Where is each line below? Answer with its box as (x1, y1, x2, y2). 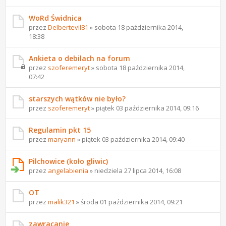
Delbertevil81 (48, 22, 89, 32)
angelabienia (48, 165, 89, 175)
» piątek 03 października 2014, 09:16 (90, 103, 199, 112)
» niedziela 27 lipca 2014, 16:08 (88, 165, 182, 175)
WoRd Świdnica (29, 13, 82, 23)
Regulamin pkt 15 (29, 125, 91, 135)
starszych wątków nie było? (29, 93, 126, 103)
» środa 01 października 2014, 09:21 (75, 197, 183, 206)
